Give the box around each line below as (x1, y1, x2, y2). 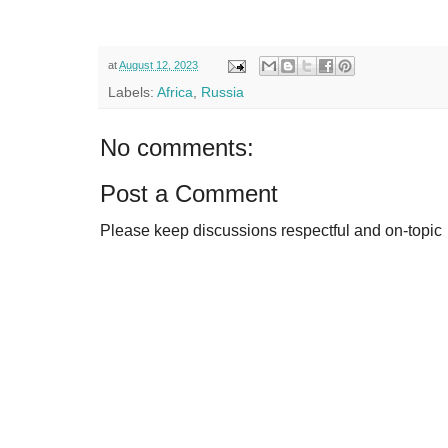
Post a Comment (100, 180, 278, 208)
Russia (201, 84, 244, 101)
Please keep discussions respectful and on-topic (100, 222, 442, 240)
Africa (157, 84, 193, 101)
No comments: (100, 134, 254, 162)
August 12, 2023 (119, 58, 198, 71)
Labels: (108, 84, 157, 101)
